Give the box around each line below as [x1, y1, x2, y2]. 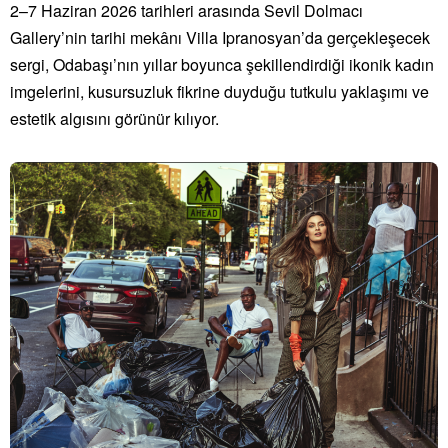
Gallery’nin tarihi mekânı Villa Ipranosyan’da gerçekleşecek [10, 26, 430, 49]
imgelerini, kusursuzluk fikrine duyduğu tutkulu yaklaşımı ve [10, 80, 429, 103]
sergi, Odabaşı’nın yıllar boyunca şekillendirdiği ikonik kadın [10, 53, 434, 76]
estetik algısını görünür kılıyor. [10, 107, 219, 130]
